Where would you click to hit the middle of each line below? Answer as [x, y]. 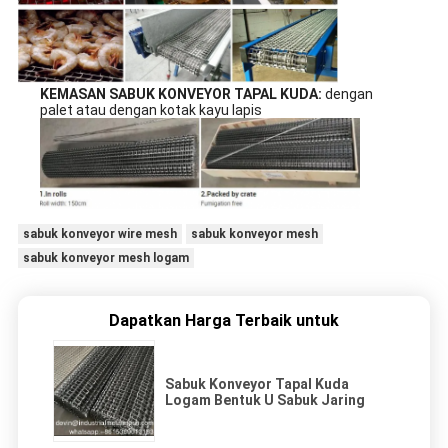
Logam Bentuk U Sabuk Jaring [265, 400]
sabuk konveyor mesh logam [105, 258]
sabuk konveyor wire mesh [99, 234]
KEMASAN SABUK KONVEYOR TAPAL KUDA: [182, 94]
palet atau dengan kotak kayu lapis [150, 110]
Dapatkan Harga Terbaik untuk [224, 321]
